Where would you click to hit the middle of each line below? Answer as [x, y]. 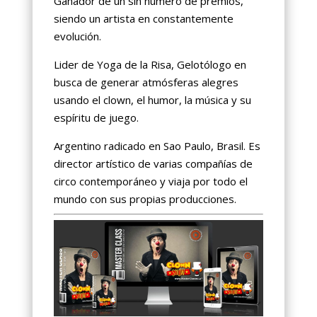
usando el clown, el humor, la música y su [152, 100]
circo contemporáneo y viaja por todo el [150, 181]
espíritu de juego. [96, 118]
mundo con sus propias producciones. [145, 199]
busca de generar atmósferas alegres [146, 82]
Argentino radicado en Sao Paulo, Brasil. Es [157, 146]
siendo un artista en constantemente [143, 19]
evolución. [77, 36]
